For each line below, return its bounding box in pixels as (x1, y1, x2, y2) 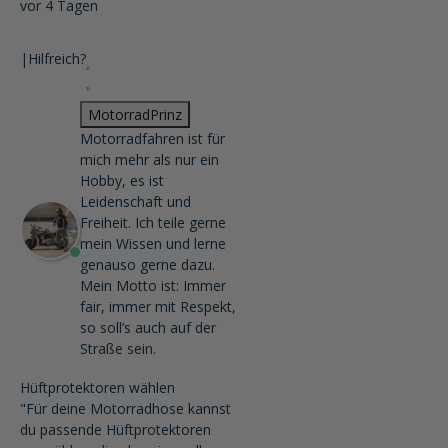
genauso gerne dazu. (80, 255, 215, 274)
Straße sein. (80, 339, 156, 358)
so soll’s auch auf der (80, 318, 216, 337)
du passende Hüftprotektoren (20, 420, 211, 439)
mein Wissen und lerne (80, 234, 226, 253)
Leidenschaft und (80, 192, 191, 211)
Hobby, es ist (80, 171, 164, 190)
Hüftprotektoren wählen (20, 378, 175, 397)
